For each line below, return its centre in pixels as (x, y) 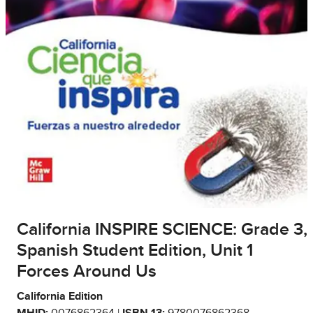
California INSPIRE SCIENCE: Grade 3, (162, 229)
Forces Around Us (87, 271)
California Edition (60, 296)
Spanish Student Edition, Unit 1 (135, 250)
